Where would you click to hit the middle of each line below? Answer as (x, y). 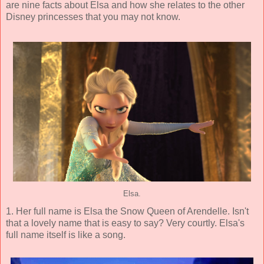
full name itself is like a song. (66, 235)
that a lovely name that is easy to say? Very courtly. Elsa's (125, 223)
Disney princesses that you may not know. (93, 16)
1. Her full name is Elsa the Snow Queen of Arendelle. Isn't (127, 211)
